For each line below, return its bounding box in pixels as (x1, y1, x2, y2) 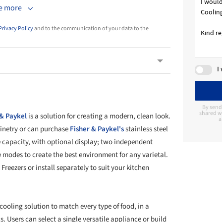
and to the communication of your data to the (33, 24, 149, 33)
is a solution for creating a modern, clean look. (27, 111, 170, 121)
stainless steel (124, 123, 168, 134)
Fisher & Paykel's (70, 123, 124, 134)
